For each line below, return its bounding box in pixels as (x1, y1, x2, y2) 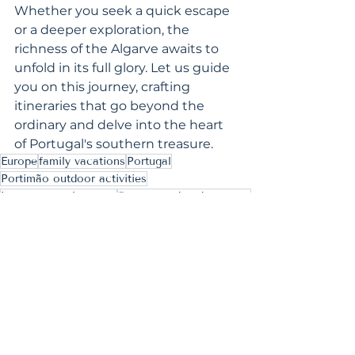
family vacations (39, 155, 125, 168)
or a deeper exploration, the (14, 22, 193, 37)
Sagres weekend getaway (118, 189, 250, 203)
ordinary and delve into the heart (14, 117, 227, 132)
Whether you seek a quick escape (14, 3, 233, 18)
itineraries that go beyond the (14, 98, 208, 113)
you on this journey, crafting (14, 79, 193, 94)
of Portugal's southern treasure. (14, 136, 213, 151)
